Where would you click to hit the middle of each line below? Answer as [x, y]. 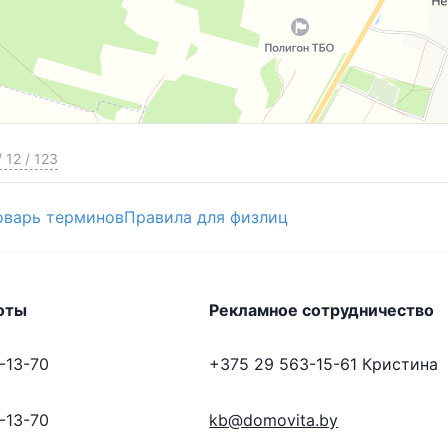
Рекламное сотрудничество [322, 309]
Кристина [400, 363]
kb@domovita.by [274, 419]
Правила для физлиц [206, 216]
